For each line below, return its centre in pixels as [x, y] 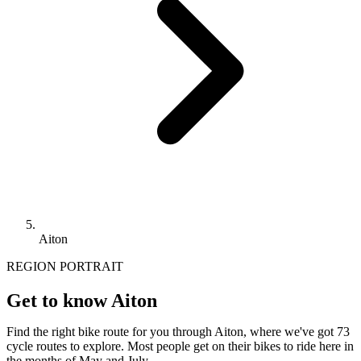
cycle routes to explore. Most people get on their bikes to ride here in [180, 346]
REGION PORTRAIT [65, 266]
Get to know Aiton [82, 300]
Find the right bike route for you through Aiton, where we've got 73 [178, 331]
